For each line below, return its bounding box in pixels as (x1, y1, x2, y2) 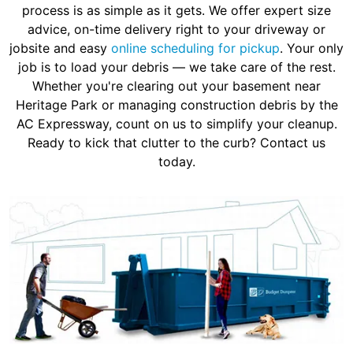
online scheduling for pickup (111, 40, 280, 57)
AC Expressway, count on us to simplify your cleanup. (16, 116, 337, 132)
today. (158, 154, 195, 170)
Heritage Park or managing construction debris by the (15, 97, 338, 113)
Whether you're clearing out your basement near (32, 78, 321, 95)
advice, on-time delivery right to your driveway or (28, 21, 325, 38)
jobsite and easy (9, 40, 111, 57)
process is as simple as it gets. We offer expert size (22, 2, 331, 19)
